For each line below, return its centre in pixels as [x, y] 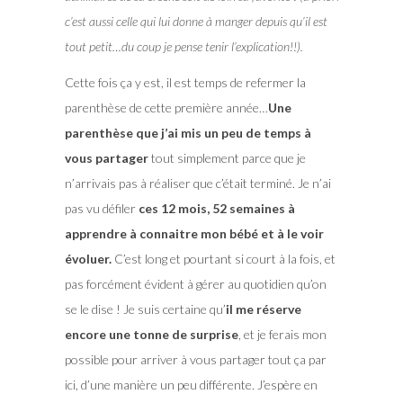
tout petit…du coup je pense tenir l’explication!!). [184, 46]
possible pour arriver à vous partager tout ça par [195, 359]
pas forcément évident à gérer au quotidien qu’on [195, 283]
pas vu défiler [101, 208]
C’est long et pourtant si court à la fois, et [224, 258]
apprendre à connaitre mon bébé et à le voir [194, 233]
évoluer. [89, 258]
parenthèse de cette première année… [166, 107]
